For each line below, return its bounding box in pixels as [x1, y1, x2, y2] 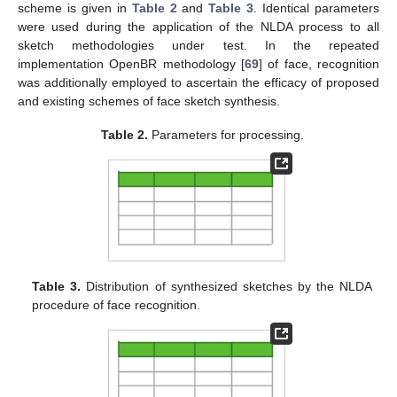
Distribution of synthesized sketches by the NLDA [81, 278, 372, 293]
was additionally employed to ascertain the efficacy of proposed [18, 74, 379, 90]
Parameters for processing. [147, 127, 304, 142]
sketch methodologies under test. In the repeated [18, 37, 379, 52]
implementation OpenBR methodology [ [18, 56, 245, 71]
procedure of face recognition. [32, 297, 201, 312]
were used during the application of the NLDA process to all [18, 19, 379, 34]
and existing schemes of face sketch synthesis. [18, 93, 280, 108]
